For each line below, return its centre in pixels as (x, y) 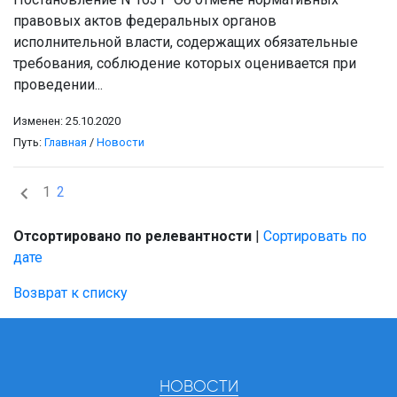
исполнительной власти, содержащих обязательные (186, 43)
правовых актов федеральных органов (145, 21)
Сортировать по (315, 236)
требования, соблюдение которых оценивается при (185, 64)
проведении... (58, 85)
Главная (66, 143)
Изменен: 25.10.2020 (67, 121)
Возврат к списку (70, 292)
